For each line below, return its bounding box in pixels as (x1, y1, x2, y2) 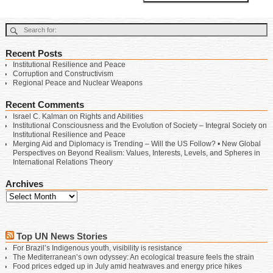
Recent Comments (5, 99, 84, 110)
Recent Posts (5, 48, 62, 58)
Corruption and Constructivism (13, 69, 113, 79)
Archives (5, 178, 43, 189)
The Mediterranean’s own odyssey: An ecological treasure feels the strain (13, 252, 254, 261)
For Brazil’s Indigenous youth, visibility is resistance (13, 243, 182, 252)
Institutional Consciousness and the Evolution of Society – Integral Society (13, 121, 257, 130)
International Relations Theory (13, 157, 113, 166)
